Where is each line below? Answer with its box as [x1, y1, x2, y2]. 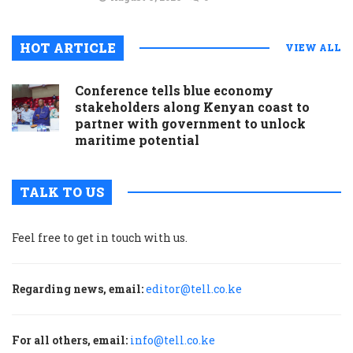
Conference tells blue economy [75, 81, 273, 98]
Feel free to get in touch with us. [12, 229, 188, 245]
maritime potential [75, 131, 199, 148]
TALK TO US [20, 183, 104, 200]
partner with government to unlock [75, 114, 306, 132]
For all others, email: [12, 332, 128, 347]
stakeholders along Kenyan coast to [75, 98, 310, 115]
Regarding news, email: [12, 281, 143, 296]
